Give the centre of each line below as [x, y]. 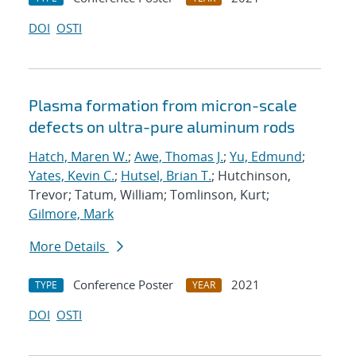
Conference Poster [123, 285]
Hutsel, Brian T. [166, 176]
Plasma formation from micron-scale [163, 105]
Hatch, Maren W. [78, 157]
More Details [69, 247]
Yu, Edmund [266, 157]
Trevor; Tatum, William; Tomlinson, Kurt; [149, 195]
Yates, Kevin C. [72, 176]
